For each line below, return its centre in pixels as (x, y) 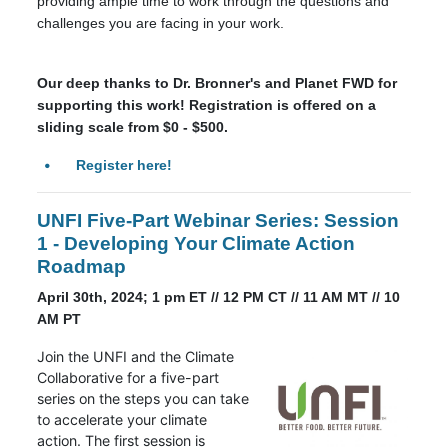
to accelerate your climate (122, 420)
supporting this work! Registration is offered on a (207, 105)
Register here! (123, 165)
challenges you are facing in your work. (165, 23)
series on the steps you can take (143, 399)
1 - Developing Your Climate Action (196, 243)
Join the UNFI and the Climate (136, 357)
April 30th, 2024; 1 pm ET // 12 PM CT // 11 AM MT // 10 (219, 297)
